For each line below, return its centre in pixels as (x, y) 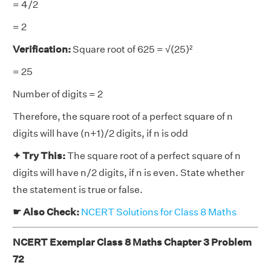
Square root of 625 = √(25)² (132, 49)
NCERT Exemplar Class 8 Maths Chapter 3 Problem (132, 242)
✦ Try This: (40, 156)
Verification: (42, 49)
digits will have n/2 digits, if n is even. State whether (129, 173)
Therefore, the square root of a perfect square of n (123, 116)
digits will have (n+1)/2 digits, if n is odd (100, 133)
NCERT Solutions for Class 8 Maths (159, 212)
